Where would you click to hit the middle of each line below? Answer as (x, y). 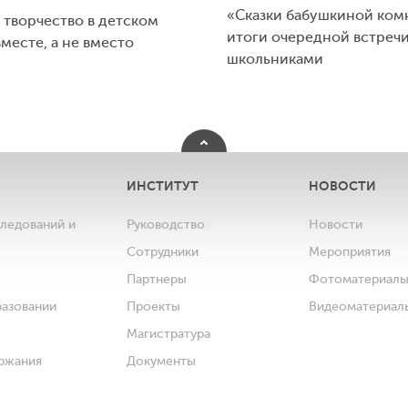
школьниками (275, 59)
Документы (161, 361)
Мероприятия (350, 251)
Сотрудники (163, 251)
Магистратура (168, 333)
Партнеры (157, 279)
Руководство (166, 224)
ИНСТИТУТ (163, 185)
